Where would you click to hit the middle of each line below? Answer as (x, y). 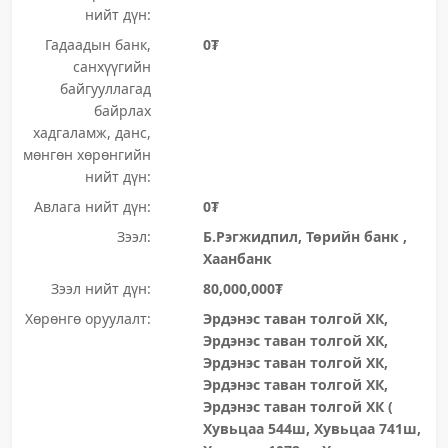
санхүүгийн (111, 66)
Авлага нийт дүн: (92, 206)
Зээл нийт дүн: (100, 288)
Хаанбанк (237, 258)
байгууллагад (105, 88)
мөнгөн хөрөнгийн (86, 154)
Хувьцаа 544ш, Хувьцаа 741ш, (311, 428)
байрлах (122, 110)
